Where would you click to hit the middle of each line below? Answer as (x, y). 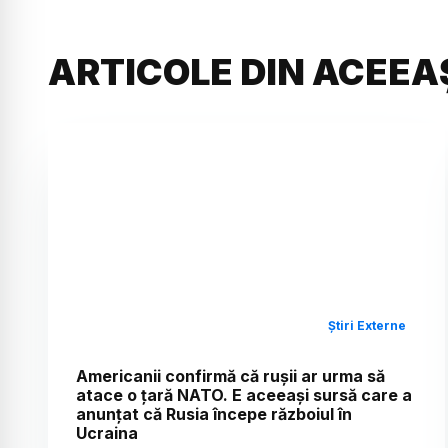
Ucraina (107, 432)
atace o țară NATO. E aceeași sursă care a (244, 394)
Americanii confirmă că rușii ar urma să (230, 375)
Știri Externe (367, 325)
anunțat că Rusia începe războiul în (214, 413)
